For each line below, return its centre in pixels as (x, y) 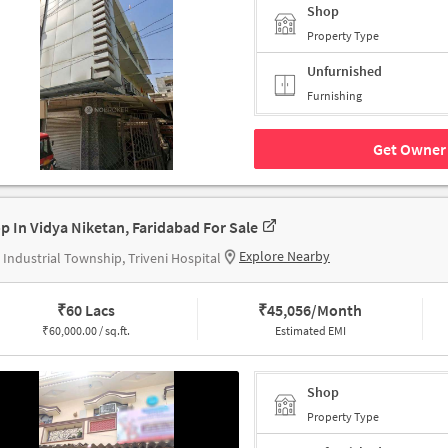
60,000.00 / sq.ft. (89, 331)
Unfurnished (344, 71)
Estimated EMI (310, 331)
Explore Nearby (284, 256)
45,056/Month (315, 310)
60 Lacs (90, 310)
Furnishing (334, 96)
